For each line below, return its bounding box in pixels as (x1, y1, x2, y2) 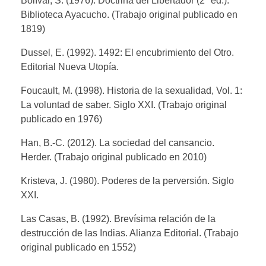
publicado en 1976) (21, 113, 102, 124)
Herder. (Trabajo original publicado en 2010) (21, 151, 207, 162)
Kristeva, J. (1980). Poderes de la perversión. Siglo (21, 175, 234, 186)
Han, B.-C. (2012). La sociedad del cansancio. (21, 137, 214, 148)
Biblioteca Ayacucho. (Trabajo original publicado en (21, 9, 237, 20)
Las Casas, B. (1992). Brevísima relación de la (21, 213, 216, 224)
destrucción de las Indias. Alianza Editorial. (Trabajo (21, 227, 239, 238)
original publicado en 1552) (21, 242, 136, 252)
